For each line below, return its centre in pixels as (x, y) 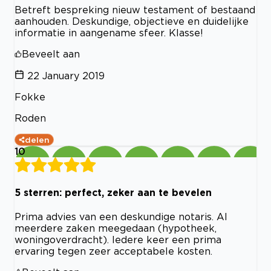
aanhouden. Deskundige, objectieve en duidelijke (132, 21)
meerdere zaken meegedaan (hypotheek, (116, 228)
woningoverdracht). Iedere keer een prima (118, 239)
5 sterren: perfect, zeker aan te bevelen (113, 192)
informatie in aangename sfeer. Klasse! (109, 33)
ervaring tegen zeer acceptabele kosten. (113, 251)
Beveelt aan (51, 54)
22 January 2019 (66, 76)
